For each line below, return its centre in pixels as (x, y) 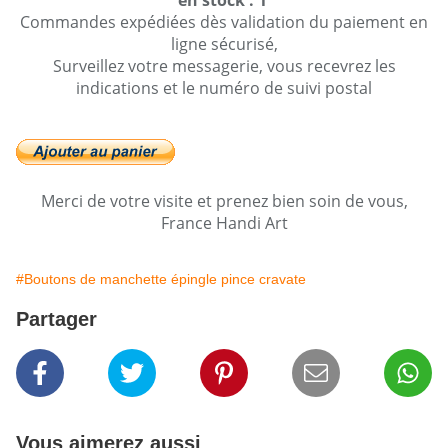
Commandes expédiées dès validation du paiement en (224, 22)
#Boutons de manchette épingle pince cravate (161, 279)
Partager (56, 319)
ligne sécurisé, (224, 44)
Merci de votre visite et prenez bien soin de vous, (224, 201)
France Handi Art (224, 223)
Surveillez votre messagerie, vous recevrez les (224, 66)
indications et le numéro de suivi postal (224, 88)
